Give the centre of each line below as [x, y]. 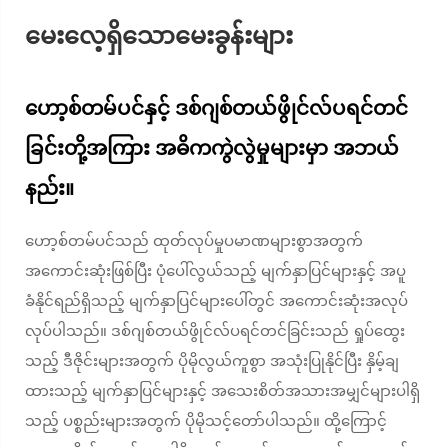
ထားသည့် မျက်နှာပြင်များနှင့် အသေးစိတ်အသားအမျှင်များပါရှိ [222, 391]
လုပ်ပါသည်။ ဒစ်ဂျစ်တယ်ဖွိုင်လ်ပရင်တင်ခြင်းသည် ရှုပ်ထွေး [215, 331]
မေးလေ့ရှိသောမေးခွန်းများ [159, 36]
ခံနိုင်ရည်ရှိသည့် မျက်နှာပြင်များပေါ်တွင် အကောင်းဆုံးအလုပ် [216, 301]
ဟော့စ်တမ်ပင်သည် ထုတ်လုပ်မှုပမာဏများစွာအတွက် [194, 241]
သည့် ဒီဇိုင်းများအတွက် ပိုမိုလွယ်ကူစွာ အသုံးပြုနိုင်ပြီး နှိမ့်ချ [212, 361]
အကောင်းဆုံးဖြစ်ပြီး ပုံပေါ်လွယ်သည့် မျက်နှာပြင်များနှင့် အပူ [215, 271]
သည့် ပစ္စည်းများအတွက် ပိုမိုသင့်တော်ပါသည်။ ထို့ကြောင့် [206, 421]
